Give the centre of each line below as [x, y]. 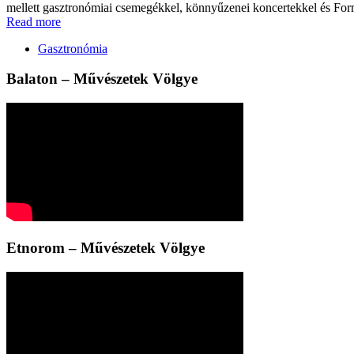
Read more [34, 21]
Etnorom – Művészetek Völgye [105, 247]
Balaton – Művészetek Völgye [102, 79]
